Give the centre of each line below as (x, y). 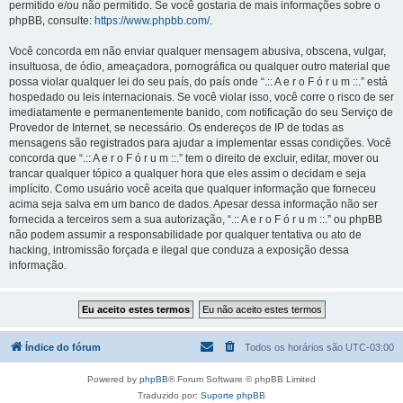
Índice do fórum (63, 347)
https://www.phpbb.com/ (152, 21)
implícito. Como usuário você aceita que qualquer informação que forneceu (193, 189)
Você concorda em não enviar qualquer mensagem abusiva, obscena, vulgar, (197, 51)
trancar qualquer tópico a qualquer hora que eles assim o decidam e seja (188, 174)
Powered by (113, 379)
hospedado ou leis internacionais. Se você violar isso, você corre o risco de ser (201, 97)
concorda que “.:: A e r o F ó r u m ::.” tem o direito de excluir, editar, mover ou (194, 158)
